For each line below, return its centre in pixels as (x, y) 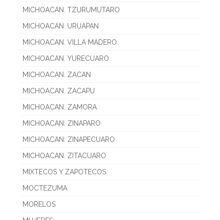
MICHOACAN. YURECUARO (66, 59)
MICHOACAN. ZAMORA (60, 107)
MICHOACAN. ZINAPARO (62, 124)
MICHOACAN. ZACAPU (59, 91)
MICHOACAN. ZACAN (57, 75)
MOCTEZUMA (45, 188)
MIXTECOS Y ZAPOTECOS (64, 172)
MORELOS (39, 205)
